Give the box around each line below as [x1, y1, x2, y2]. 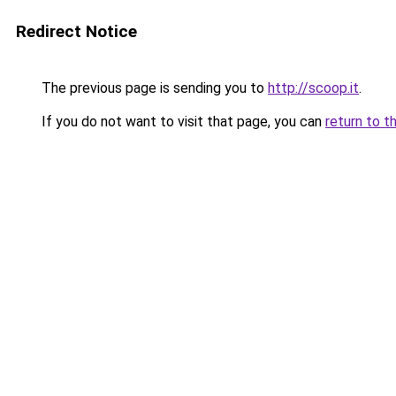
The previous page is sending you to [38, 80, 268, 96]
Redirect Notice [16, 21, 137, 42]
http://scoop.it [268, 80, 359, 96]
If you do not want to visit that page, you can [38, 113, 325, 130]
